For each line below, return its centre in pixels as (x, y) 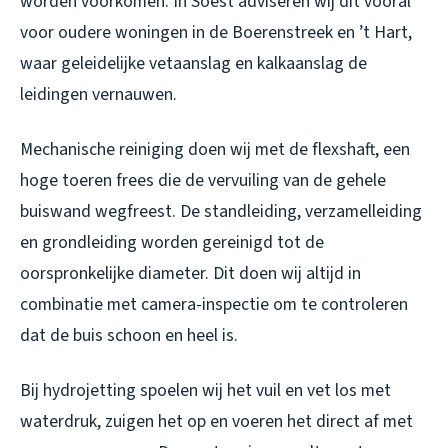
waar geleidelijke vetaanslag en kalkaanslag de (193, 64)
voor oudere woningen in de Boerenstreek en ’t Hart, (216, 33)
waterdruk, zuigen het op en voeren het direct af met (216, 422)
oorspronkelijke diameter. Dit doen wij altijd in (190, 274)
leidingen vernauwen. (98, 95)
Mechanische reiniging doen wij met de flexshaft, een (215, 150)
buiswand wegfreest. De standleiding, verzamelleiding (221, 212)
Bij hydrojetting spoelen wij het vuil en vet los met (205, 391)
